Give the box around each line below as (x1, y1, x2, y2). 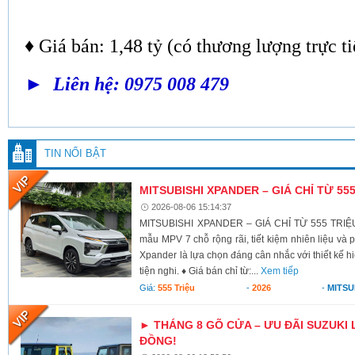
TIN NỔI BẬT (44, 147, 106, 159)
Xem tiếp (261, 265, 300, 277)
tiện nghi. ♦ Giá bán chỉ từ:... (139, 265, 261, 277)
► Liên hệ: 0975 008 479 (25, 73, 229, 94)
